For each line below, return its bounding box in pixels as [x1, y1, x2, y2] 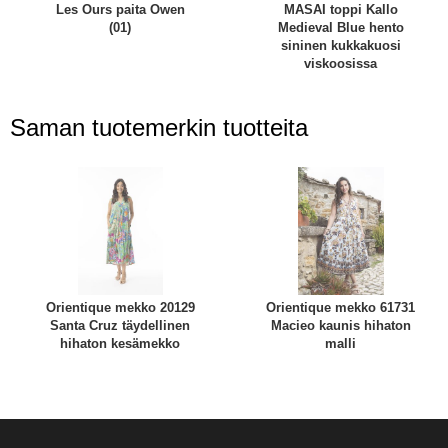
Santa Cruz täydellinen [50, 317, 191, 333]
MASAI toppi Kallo [283, 2, 398, 18]
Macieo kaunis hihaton [270, 317, 411, 333]
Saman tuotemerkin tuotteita [10, 113, 308, 141]
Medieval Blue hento [277, 20, 404, 36]
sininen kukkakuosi [280, 38, 401, 54]
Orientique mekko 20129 [45, 299, 195, 315]
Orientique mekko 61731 [266, 299, 416, 315]
